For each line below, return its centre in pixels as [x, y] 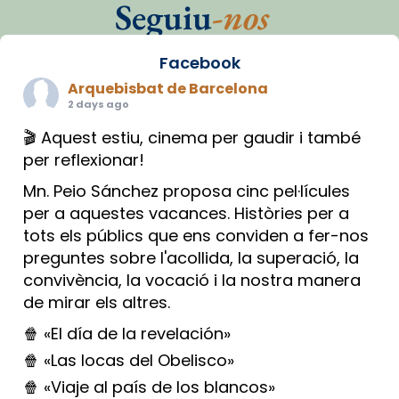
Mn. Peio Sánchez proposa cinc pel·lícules [187, 191]
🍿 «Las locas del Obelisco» [129, 360]
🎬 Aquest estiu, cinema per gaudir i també [192, 137]
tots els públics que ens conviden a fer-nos [196, 235]
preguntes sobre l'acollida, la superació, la [191, 257]
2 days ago [98, 104]
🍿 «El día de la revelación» [127, 333]
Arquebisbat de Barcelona [168, 88]
